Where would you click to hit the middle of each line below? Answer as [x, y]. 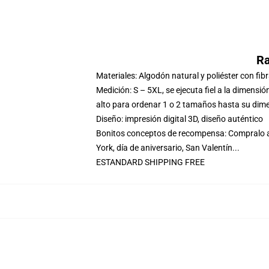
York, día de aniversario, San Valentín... [168, 148]
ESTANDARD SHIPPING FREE [150, 162]
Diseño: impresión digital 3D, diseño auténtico [180, 119]
